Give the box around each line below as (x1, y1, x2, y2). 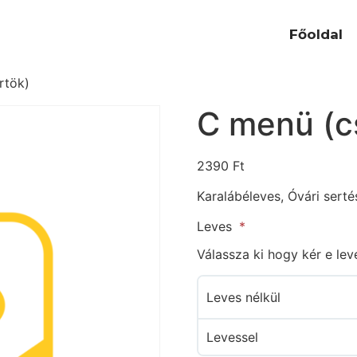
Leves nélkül (206, 289, 280, 306)
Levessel (206, 329, 258, 346)
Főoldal (289, 26, 343, 42)
